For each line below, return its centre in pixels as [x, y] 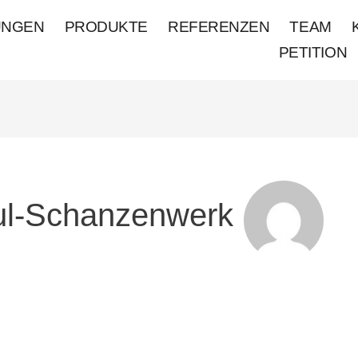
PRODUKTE [106, 27]
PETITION [313, 52]
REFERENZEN [219, 27]
